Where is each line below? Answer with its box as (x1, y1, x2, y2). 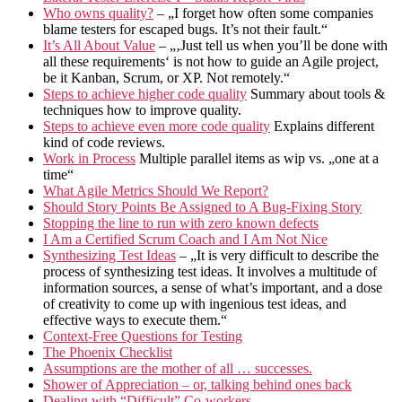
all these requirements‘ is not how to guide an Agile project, (43, 54, 379, 70)
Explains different (270, 118, 374, 135)
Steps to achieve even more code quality (43, 118, 270, 135)
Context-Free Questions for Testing (43, 328, 242, 345)
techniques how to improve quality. (43, 102, 241, 118)
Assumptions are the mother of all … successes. (43, 361, 312, 377)
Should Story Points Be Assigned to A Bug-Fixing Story (43, 199, 362, 215)
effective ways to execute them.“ (43, 312, 227, 328)
